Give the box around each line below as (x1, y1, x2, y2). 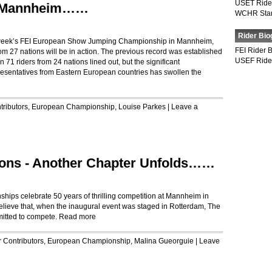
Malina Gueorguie (134, 237, 194, 245)
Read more (59, 212, 96, 221)
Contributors (3, 237, 44, 245)
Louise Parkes (118, 103, 166, 111)
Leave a (171, 103, 198, 111)
